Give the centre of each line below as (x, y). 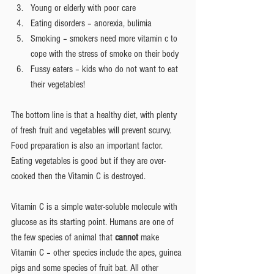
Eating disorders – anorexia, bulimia (94, 23)
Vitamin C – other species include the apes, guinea (98, 252)
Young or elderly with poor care (86, 8)
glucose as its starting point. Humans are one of (94, 222)
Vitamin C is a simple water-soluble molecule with (95, 206)
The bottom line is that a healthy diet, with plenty (95, 115)
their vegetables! (59, 84)
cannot (127, 237)
